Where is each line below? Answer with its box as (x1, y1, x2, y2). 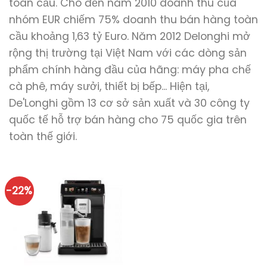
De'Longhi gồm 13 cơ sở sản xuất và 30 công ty (9, 96, 250, 111)
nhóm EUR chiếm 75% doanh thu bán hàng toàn (9, 13, 258, 27)
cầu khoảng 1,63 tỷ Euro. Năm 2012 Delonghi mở (9, 29, 250, 44)
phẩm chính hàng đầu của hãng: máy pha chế (9, 63, 251, 77)
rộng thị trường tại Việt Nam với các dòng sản (9, 46, 247, 61)
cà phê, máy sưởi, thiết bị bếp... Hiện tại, (9, 79, 209, 94)
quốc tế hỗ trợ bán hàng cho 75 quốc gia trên (9, 113, 247, 128)
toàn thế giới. (9, 129, 77, 144)
